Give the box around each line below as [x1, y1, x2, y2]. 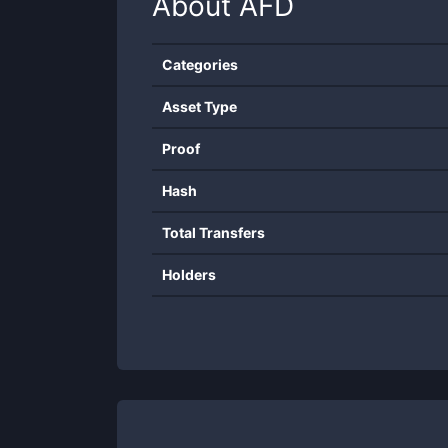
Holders [162, 266, 216, 283]
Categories [162, 56, 238, 73]
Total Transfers [162, 224, 265, 241]
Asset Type [162, 98, 237, 115]
